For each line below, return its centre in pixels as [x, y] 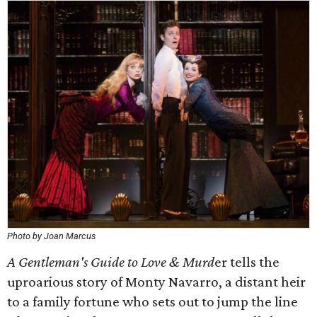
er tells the [247, 262]
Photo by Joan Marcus [51, 236]
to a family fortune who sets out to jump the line [152, 301]
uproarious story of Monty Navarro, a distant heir [156, 282]
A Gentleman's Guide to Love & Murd [111, 262]
